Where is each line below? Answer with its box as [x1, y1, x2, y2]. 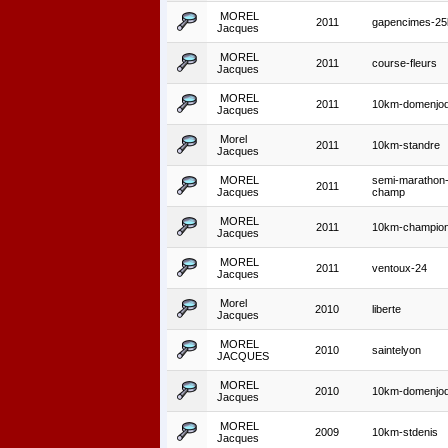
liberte [372, 303, 401, 316]
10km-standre [372, 139, 440, 152]
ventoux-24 [372, 262, 427, 275]
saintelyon [372, 344, 421, 357]
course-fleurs [372, 57, 437, 70]
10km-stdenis [372, 426, 438, 439]
